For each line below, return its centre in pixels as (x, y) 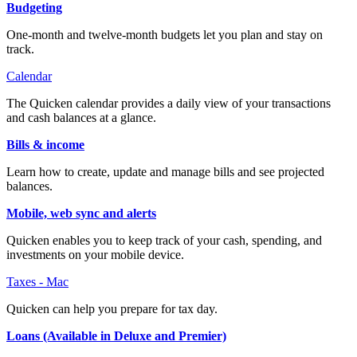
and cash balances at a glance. (81, 117)
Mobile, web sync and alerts (81, 213)
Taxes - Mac (37, 281)
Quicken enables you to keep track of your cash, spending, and (164, 240)
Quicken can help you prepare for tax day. (112, 308)
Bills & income (45, 144)
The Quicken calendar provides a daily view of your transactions (169, 103)
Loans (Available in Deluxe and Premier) (116, 335)
